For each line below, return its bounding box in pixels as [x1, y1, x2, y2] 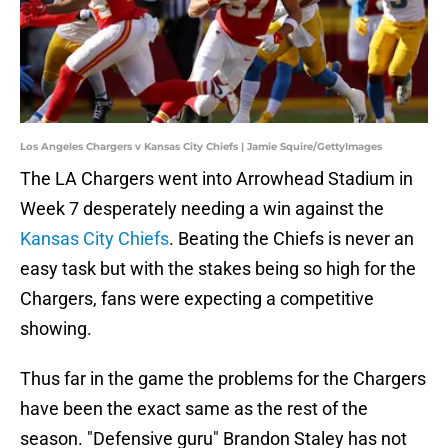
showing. [20, 318, 92, 340]
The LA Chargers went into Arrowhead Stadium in [20, 168, 413, 190]
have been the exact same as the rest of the [20, 398, 368, 420]
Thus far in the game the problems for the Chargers [20, 368, 426, 390]
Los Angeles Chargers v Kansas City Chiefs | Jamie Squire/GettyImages [20, 140, 382, 154]
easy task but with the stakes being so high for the [20, 258, 416, 280]
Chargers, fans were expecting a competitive [20, 288, 374, 310]
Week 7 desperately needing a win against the [20, 198, 384, 220]
